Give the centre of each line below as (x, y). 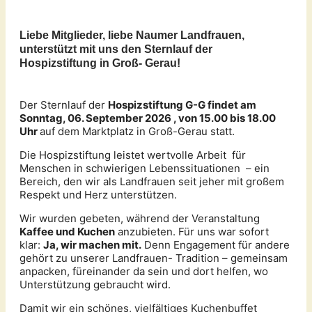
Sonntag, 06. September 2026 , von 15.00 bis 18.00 (148, 118)
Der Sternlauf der (64, 104)
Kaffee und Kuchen (67, 231)
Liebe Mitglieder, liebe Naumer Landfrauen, (133, 35)
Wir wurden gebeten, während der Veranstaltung (140, 218)
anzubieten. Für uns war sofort (192, 231)
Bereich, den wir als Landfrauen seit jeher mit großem (152, 181)
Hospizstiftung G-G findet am (182, 104)
